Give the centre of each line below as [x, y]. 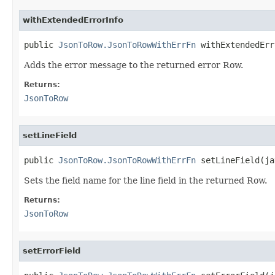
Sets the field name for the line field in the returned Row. [145, 180]
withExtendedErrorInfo [73, 20]
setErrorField [52, 250]
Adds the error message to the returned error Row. [134, 65]
